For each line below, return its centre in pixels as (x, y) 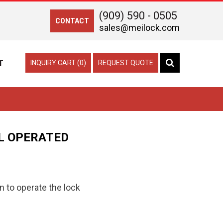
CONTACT (72, 21)
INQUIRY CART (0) (58, 63)
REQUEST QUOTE (126, 63)
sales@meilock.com (139, 28)
